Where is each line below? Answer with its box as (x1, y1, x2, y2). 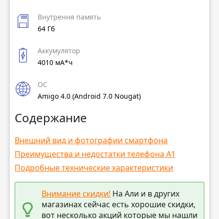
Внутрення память (38, 12, 101, 22)
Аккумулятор (38, 46, 80, 56)
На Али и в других (110, 188, 179, 199)
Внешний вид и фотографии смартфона (15, 134, 168, 146)
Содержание (15, 109, 87, 126)
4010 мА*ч (38, 58, 73, 67)
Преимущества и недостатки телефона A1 (15, 148, 175, 159)
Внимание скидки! (42, 188, 110, 199)
